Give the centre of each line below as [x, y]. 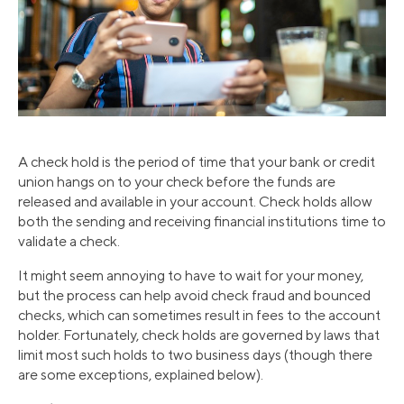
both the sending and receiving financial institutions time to [202, 222]
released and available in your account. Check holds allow [195, 202]
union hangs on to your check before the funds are [177, 182]
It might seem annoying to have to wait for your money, [191, 276]
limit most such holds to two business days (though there [195, 355]
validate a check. [69, 242]
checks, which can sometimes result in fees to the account [199, 316]
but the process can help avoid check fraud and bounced [194, 296]
